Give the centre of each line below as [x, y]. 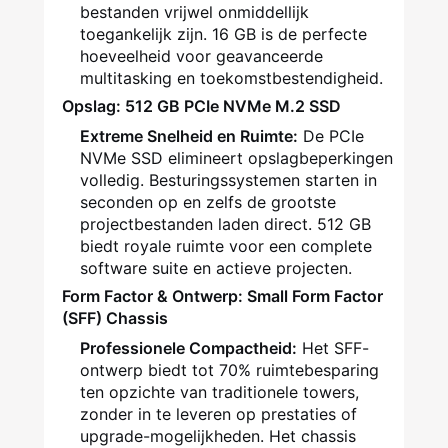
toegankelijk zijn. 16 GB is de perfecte [223, 34]
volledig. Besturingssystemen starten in [228, 180]
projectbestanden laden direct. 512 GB [225, 224]
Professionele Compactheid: [188, 348]
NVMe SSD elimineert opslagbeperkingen [236, 158]
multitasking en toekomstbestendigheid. [231, 78]
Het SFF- [335, 348]
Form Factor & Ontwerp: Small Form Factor [222, 296]
